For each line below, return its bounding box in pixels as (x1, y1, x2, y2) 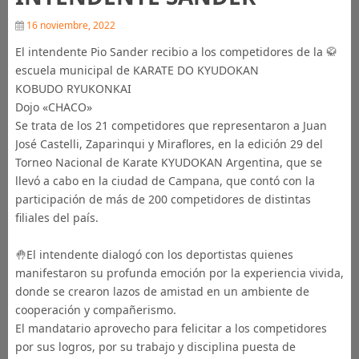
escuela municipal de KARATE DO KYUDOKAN (14, 63, 259, 78)
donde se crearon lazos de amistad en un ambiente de (14, 284, 309, 299)
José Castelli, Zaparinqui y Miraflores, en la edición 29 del (14, 136, 323, 151)
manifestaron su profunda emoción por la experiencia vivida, (14, 265, 344, 280)
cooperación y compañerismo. (14, 302, 176, 317)
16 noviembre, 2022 (23, 18, 115, 32)
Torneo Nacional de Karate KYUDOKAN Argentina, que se (14, 155, 322, 170)
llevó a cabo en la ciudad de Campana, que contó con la (14, 173, 315, 188)
